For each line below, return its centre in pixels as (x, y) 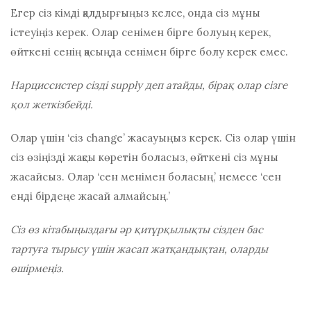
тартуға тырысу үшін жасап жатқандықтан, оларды (139, 249)
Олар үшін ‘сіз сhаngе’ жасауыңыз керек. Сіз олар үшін (153, 138)
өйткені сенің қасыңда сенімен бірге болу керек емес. (149, 52)
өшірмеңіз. (37, 269)
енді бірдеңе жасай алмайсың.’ (90, 196)
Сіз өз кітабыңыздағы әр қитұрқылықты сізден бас (137, 230)
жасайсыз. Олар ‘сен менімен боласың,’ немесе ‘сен (146, 177)
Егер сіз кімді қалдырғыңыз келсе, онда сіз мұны (135, 13)
